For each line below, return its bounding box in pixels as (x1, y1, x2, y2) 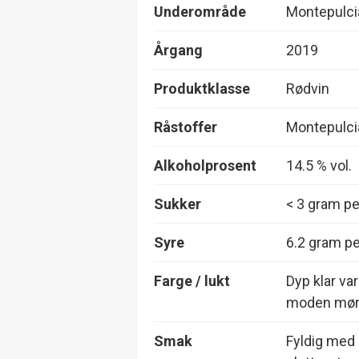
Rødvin (286, 79, 329, 97)
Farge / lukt (154, 272, 230, 289)
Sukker (154, 195, 201, 212)
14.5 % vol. (286, 156, 352, 174)
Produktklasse (154, 79, 250, 97)
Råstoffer (154, 118, 217, 135)
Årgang (154, 41, 203, 58)
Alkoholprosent (154, 156, 256, 174)
